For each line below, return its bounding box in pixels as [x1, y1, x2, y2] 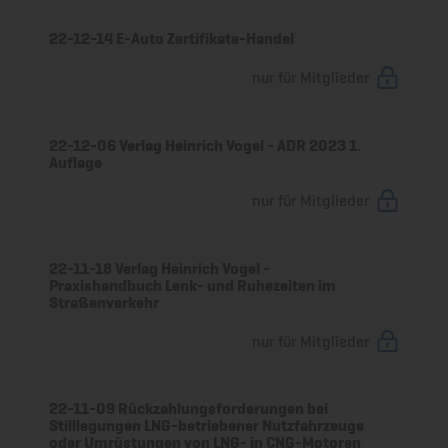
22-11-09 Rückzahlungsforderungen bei [49, 399, 329, 419]
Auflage [49, 152, 103, 172]
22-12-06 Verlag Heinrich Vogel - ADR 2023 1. [49, 135, 362, 155]
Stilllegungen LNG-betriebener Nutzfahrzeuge [49, 416, 365, 436]
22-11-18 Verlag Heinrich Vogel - [49, 258, 271, 278]
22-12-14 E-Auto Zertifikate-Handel [49, 29, 295, 49]
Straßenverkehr [49, 292, 160, 312]
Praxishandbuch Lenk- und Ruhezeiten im [49, 275, 337, 295]
